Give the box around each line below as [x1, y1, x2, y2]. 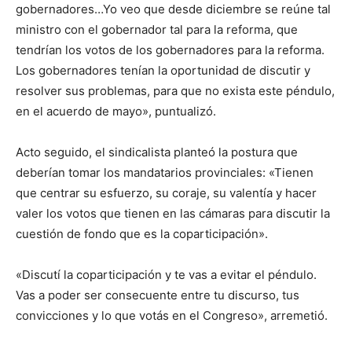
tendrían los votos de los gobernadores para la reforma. [16, 42, 324, 57]
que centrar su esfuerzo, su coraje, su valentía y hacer [16, 185, 317, 200]
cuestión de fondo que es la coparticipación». [16, 226, 268, 241]
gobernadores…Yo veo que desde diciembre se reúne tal [16, 2, 331, 16]
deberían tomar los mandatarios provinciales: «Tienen [16, 165, 313, 180]
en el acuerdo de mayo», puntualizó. [16, 104, 216, 119]
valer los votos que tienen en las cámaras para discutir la [16, 206, 330, 221]
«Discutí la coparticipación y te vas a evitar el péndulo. [16, 267, 317, 282]
